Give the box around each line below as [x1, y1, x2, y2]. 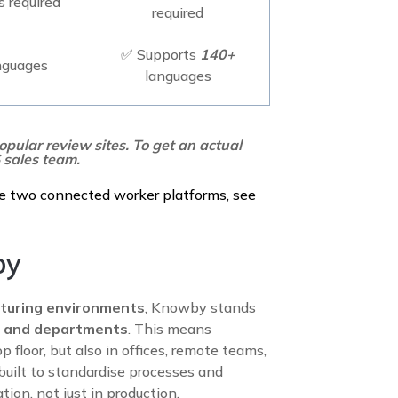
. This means [128, 319, 211, 338]
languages [144, 66, 211, 84]
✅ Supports [120, 44, 200, 63]
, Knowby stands [145, 298, 256, 316]
